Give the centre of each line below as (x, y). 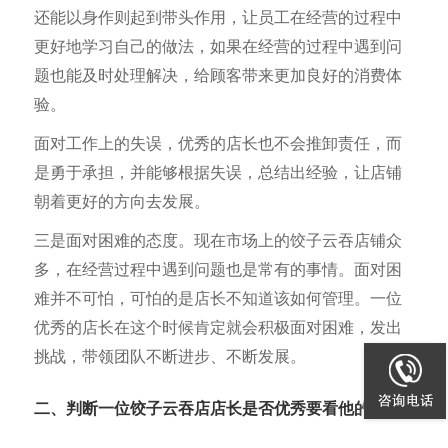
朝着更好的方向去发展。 (122, 202)
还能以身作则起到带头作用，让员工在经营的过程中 (218, 18)
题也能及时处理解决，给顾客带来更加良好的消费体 (218, 76)
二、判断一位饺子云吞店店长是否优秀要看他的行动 (218, 409)
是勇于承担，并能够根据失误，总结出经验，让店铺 (218, 173)
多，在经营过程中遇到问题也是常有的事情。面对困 (218, 270)
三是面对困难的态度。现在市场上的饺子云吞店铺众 (218, 241)
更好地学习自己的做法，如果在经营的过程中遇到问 (218, 47)
